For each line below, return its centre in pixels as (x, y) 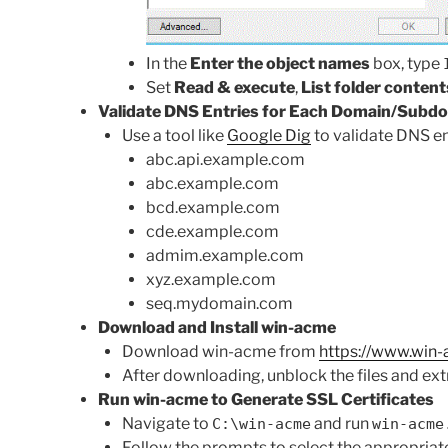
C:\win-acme (261, 424)
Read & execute (234, 88)
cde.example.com (212, 232)
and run (341, 424)
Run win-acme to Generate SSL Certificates (266, 400)
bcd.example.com (213, 208)
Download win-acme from (220, 352)
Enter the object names (280, 64)
